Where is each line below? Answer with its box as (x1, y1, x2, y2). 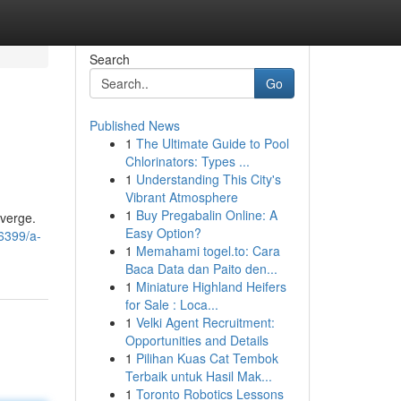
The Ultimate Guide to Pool (135, 134, 289, 152)
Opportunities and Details (124, 331, 269, 349)
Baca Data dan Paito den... (124, 260, 277, 277)
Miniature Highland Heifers (135, 277, 286, 295)
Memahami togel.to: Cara (135, 242, 280, 260)
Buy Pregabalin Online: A (135, 206, 277, 224)
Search (89, 50, 130, 68)
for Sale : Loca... (124, 295, 218, 313)
